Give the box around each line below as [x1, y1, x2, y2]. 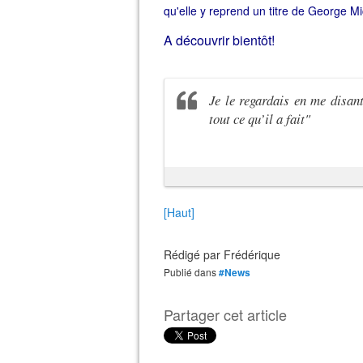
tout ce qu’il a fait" [209, 109, 310, 128]
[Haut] [164, 204, 194, 220]
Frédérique [224, 246, 280, 263]
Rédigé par [164, 246, 224, 263]
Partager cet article [164, 304, 287, 325]
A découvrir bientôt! [164, 31, 275, 49]
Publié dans [170, 265, 216, 279]
